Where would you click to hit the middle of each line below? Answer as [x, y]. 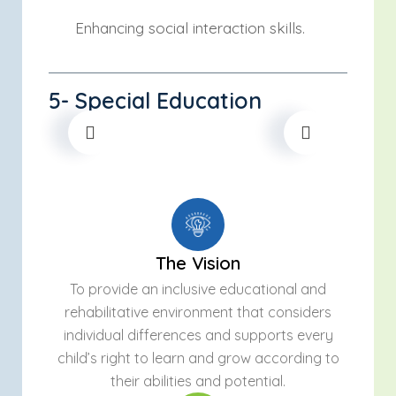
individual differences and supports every [198, 335]
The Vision [198, 263]
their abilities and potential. [198, 381]
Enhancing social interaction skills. [190, 28]
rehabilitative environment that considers [198, 312]
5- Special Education [155, 100]
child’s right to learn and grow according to [198, 358]
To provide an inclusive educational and [198, 289]
